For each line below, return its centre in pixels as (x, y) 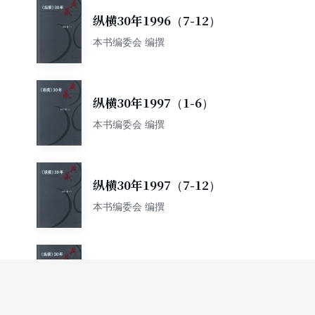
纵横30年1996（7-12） (157, 21)
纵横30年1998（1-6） (153, 268)
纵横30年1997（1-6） (153, 103)
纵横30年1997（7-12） (157, 185)
